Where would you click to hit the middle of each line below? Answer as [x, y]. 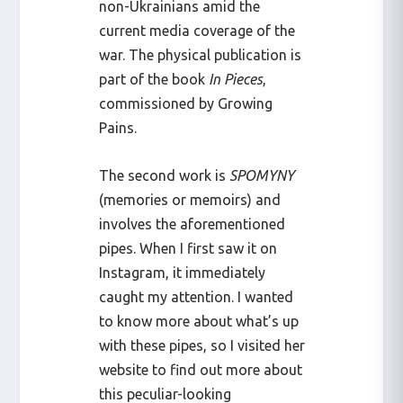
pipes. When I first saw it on [188, 248]
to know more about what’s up [199, 321]
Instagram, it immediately [183, 272]
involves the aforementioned [193, 224]
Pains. [118, 128]
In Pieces [236, 80]
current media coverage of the [197, 31]
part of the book [154, 80]
